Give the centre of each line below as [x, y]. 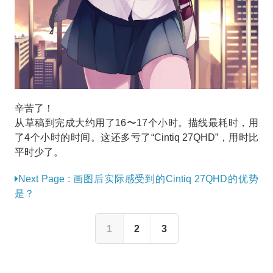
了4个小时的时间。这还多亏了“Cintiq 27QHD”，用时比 [136, 137]
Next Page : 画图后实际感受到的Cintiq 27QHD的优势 [138, 179]
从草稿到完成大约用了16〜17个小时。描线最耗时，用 [136, 122]
